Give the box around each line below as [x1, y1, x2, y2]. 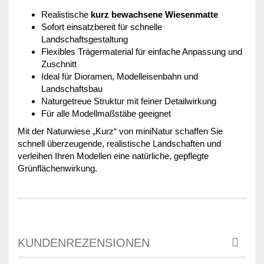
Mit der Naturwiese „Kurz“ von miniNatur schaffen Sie [18, 126, 223, 136]
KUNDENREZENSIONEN [18, 236, 150, 249]
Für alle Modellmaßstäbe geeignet [41, 108, 171, 118]
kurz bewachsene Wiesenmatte [91, 9, 218, 19]
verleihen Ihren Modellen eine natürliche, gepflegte [18, 150, 209, 161]
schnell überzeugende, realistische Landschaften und [18, 138, 221, 148]
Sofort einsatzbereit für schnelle [41, 21, 162, 32]
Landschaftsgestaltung [41, 34, 128, 44]
